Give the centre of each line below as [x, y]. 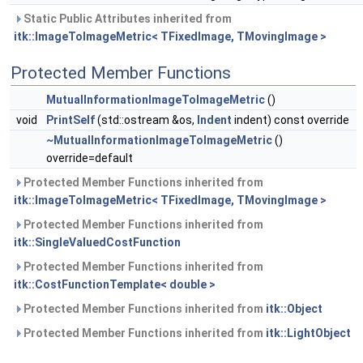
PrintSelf [70, 120]
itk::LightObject [308, 333]
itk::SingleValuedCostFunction [97, 243]
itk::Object [294, 309]
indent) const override [290, 120]
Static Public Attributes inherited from [126, 19]
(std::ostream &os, [146, 120]
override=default [90, 158]
